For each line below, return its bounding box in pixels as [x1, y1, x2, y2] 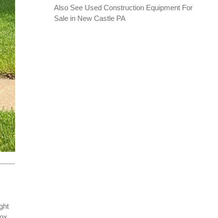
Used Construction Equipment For [84, 3, 193, 12]
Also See [54, 3, 85, 12]
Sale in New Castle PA [54, 14, 126, 22]
